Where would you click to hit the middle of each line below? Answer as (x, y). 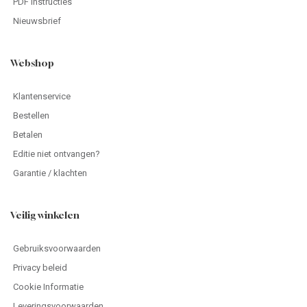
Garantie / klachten (50, 173)
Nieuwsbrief (37, 21)
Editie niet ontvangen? (57, 153)
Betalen (28, 134)
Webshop (32, 62)
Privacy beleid (40, 267)
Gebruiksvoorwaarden (57, 248)
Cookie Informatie (48, 286)
